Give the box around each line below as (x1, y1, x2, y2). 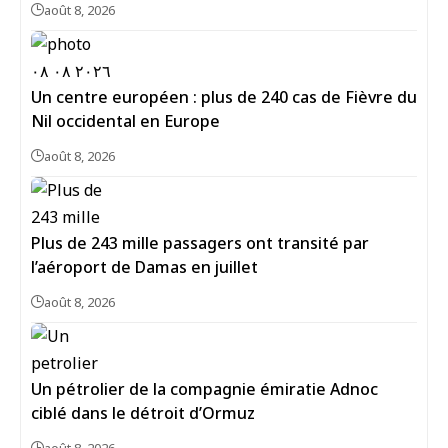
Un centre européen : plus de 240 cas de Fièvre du (31, 86, 417, 108)
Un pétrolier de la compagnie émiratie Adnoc (31, 378, 378, 400)
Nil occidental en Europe (31, 110, 220, 132)
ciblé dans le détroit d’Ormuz (31, 402, 255, 424)
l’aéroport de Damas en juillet (31, 256, 258, 278)
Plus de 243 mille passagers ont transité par (31, 232, 369, 254)
